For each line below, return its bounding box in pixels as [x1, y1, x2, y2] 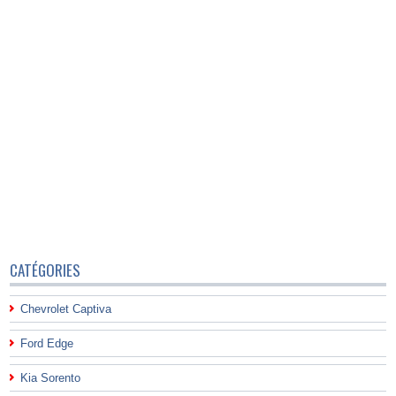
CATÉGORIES [10, 259, 81, 281]
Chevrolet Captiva [20, 302, 112, 316]
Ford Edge [20, 337, 74, 350]
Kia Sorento [20, 371, 81, 385]
